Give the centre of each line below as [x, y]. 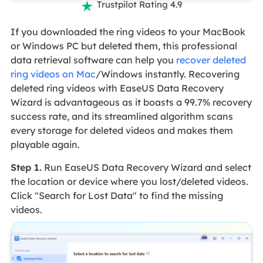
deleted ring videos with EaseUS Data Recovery [117, 88]
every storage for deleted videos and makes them [122, 130]
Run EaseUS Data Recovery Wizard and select [146, 167]
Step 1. [26, 167]
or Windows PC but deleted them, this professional [124, 45]
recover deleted [211, 60]
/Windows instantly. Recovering [167, 74]
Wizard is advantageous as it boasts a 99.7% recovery [131, 102]
